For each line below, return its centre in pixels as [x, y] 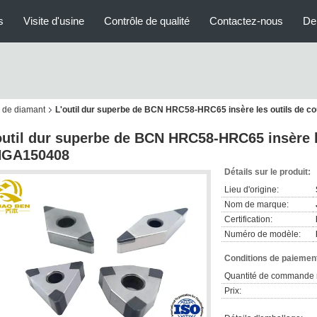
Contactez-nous [246, 21]
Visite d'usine [54, 21]
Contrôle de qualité [147, 21]
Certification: [248, 219]
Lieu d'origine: [252, 190]
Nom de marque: [257, 204]
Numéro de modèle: [263, 234]
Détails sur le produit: [267, 172]
